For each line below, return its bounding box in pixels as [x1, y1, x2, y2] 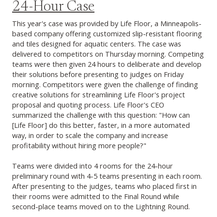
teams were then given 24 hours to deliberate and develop [12, 59, 201, 69]
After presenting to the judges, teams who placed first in [12, 181, 197, 191]
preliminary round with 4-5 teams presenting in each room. [12, 171, 202, 181]
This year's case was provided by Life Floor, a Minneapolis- [12, 18, 201, 29]
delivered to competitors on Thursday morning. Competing [12, 49, 204, 59]
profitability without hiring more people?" [12, 140, 146, 151]
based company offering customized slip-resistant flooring [12, 29, 202, 39]
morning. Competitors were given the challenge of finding [12, 79, 198, 90]
